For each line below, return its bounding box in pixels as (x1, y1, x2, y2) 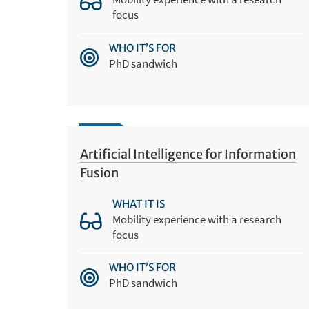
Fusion (79, 164, 119, 181)
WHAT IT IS (112, 197, 165, 211)
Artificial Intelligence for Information (79, 146, 296, 162)
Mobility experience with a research (112, 212, 281, 228)
